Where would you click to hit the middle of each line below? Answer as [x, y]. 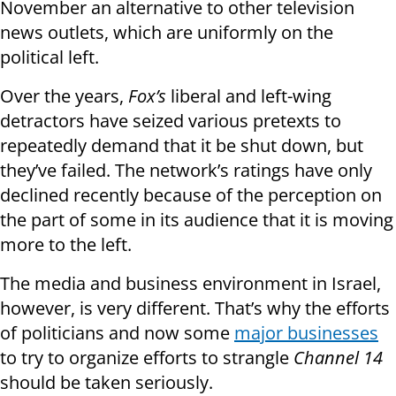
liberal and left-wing [249, 96]
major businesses [306, 333]
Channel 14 [338, 358]
